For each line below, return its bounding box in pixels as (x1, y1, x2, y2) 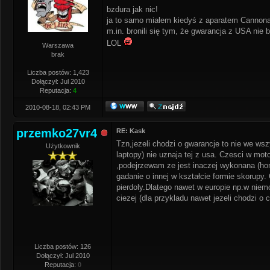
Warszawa (42, 42, 74, 49)
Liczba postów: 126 (34, 243, 91, 250)
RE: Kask (116, 127, 145, 134)
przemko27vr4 (16, 127, 97, 140)
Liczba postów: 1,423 (27, 69, 89, 76)
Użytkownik (45, 142, 80, 149)
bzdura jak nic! (107, 5, 158, 14)
